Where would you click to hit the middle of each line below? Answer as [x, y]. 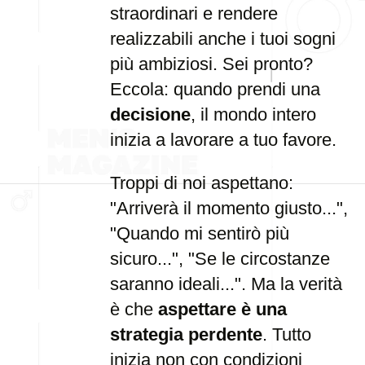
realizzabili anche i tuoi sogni [223, 39]
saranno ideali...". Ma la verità [226, 284]
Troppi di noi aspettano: [202, 183]
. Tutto [287, 334]
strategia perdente [186, 334]
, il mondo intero [253, 114]
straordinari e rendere [194, 13]
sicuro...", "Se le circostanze [220, 259]
